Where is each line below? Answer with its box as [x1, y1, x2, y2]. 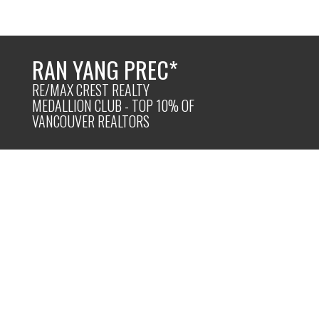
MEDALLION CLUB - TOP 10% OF [32, 94, 195, 116]
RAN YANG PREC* [32, 52, 179, 86]
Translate [167, 229, 218, 244]
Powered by [76, 229, 142, 244]
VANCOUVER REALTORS [32, 110, 150, 132]
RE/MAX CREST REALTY [32, 78, 150, 100]
